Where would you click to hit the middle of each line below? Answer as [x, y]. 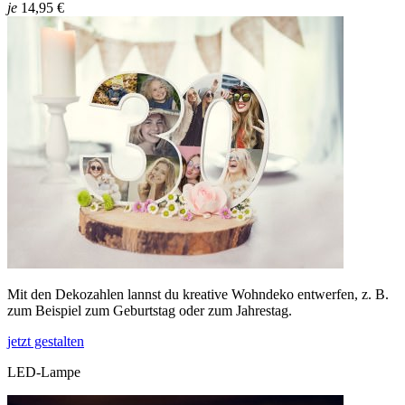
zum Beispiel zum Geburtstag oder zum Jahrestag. [150, 310]
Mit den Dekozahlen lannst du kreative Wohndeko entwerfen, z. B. [198, 294]
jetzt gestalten [46, 341]
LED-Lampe [44, 372]
